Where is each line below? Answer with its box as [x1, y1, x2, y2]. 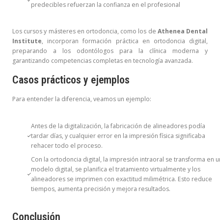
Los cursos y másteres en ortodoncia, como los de [12, 27, 158, 36]
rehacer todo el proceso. [31, 141, 103, 150]
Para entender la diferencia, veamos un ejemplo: [12, 95, 151, 104]
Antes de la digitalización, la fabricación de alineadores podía [31, 121, 206, 130]
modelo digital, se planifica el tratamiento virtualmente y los [31, 165, 201, 173]
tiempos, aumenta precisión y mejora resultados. [31, 184, 171, 193]
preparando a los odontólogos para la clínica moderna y [12, 47, 208, 55]
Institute [12, 37, 42, 46]
